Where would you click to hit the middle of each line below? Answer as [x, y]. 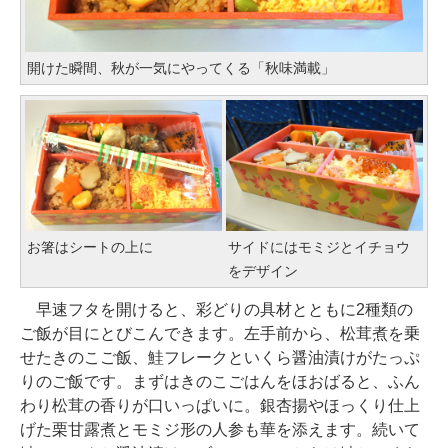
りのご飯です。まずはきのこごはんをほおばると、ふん [220, 381]
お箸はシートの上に [90, 246]
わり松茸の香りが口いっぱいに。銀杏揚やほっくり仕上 [220, 405]
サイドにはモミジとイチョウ [319, 246]
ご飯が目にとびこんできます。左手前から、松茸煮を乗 [220, 333]
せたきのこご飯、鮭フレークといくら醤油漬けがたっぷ [220, 357]
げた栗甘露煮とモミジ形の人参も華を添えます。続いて [220, 429]
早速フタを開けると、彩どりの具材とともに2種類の [216, 309]
